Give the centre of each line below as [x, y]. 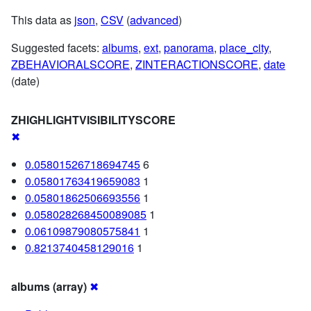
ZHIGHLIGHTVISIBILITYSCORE [93, 119]
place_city [244, 47]
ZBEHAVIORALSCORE [70, 64]
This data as [43, 19]
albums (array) [49, 286]
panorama [189, 47]
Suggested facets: [57, 47]
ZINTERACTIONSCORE [197, 64]
